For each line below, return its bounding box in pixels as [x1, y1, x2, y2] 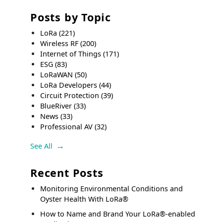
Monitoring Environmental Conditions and [40, 183, 183, 193]
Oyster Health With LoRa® [40, 194, 129, 204]
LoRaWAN [40, 70, 75, 80]
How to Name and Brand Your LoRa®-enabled [40, 209, 196, 219]
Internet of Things [40, 49, 104, 59]
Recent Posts [30, 165, 104, 180]
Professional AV [40, 122, 95, 132]
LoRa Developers [40, 80, 100, 90]
